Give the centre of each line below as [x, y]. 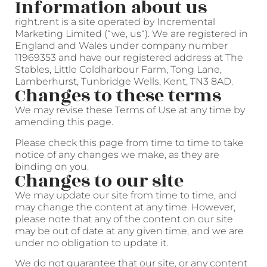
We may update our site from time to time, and [126, 195]
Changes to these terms [118, 96]
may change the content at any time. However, [125, 207]
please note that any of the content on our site [124, 219]
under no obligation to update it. [91, 243]
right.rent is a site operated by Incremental [115, 22]
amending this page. [64, 122]
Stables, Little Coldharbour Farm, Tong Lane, [118, 70]
